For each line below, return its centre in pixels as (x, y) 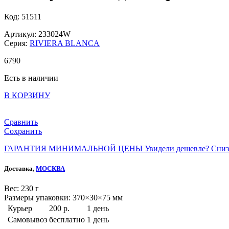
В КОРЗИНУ (27, 96)
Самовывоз (27, 220)
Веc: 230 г (21, 189)
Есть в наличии (31, 78)
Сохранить (23, 131)
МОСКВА (50, 169)
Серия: (17, 43)
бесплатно (67, 220)
